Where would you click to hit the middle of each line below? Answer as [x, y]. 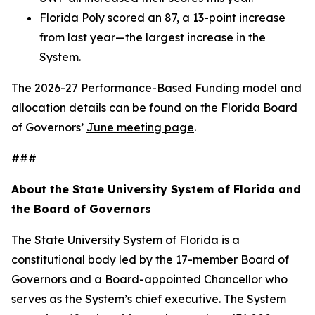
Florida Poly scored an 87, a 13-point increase [162, 18]
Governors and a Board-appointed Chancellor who [149, 279]
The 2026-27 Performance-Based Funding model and [156, 88]
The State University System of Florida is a [126, 240]
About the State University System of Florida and [156, 189]
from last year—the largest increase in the [153, 37]
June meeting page [140, 127]
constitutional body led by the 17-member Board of [150, 259]
